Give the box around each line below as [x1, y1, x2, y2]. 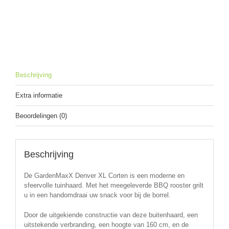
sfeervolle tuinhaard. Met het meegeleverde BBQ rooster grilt [24, 181, 203, 189]
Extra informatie [15, 91, 62, 100]
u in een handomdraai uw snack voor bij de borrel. [24, 191, 171, 199]
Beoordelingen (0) [15, 112, 67, 120]
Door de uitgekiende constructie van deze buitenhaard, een [24, 211, 198, 219]
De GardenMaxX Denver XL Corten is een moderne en [24, 172, 185, 179]
